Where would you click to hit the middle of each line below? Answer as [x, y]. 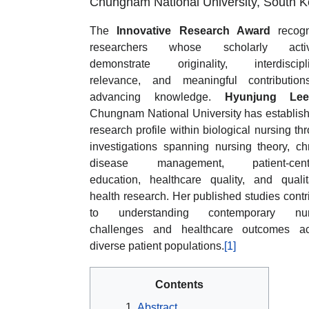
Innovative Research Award [193, 31]
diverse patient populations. [157, 246]
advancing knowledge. [157, 97]
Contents [179, 285]
